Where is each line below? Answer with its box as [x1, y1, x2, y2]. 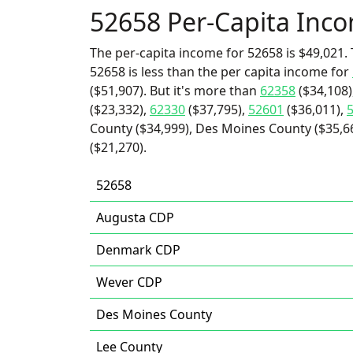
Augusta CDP [96, 209, 174, 226]
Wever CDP [96, 273, 162, 291]
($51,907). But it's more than [90, 82, 260, 99]
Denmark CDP [96, 241, 180, 258]
